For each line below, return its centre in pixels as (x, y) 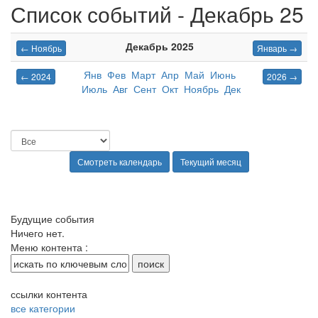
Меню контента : (49, 247)
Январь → (277, 48)
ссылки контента (49, 294)
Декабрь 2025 (159, 46)
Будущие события (53, 219)
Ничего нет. (38, 233)
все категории (43, 308)
